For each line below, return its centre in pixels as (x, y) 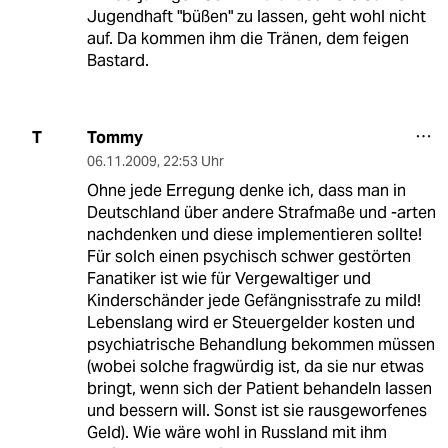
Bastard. (117, 60)
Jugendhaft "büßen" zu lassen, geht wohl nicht (256, 16)
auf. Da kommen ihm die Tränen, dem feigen (247, 38)
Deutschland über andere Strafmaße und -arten (261, 212)
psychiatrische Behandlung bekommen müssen (260, 344)
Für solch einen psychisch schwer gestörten (248, 256)
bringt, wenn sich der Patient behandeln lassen (259, 388)
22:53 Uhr (193, 160)
